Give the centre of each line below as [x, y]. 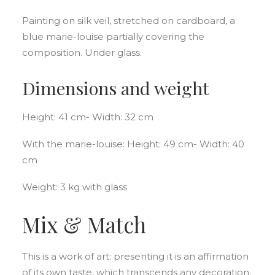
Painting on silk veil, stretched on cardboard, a [129, 21]
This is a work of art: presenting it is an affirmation [135, 256]
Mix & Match [84, 224]
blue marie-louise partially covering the [113, 37]
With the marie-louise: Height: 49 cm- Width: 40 [133, 144]
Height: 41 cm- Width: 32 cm [88, 117]
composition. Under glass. [82, 52]
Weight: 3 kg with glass [75, 187]
